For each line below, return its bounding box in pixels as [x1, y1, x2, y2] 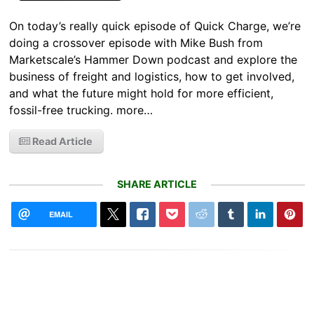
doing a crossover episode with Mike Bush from [9, 36, 264, 50]
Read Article [30, 135, 93, 148]
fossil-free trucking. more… [9, 103, 153, 118]
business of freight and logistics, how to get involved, [9, 69, 295, 84]
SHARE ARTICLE [117, 178, 197, 191]
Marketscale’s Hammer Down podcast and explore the [9, 53, 298, 67]
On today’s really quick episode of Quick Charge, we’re [9, 19, 301, 34]
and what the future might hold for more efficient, [9, 86, 274, 101]
